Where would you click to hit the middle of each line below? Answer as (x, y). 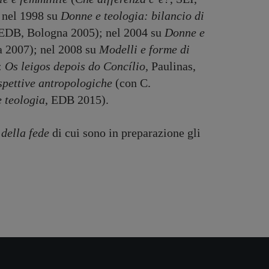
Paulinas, (173, 66)
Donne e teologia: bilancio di (132, 16)
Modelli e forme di (144, 49)
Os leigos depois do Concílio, (78, 66)
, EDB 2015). (77, 100)
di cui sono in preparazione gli (125, 133)
